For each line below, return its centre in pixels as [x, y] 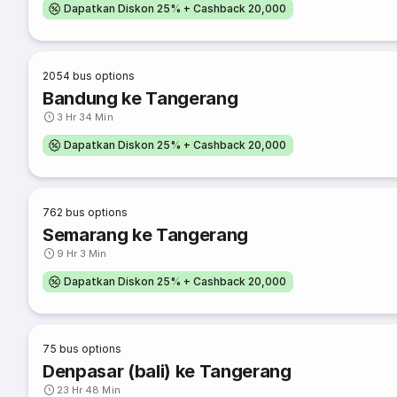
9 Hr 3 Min [82, 253]
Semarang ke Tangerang [146, 235]
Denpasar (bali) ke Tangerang [167, 371]
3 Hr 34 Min [85, 117]
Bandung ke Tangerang [140, 98]
